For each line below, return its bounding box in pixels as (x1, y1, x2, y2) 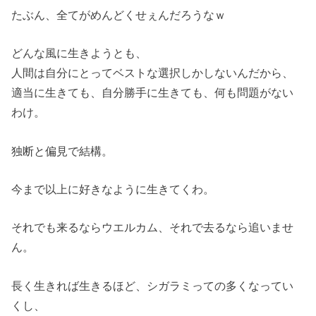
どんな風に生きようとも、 (11, 47, 147, 60)
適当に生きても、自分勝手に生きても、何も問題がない (11, 86, 294, 99)
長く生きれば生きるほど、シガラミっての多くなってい (11, 279, 294, 292)
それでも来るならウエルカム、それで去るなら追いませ (11, 221, 294, 234)
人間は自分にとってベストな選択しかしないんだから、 (11, 66, 294, 80)
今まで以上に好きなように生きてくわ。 (11, 183, 215, 196)
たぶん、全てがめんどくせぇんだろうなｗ (11, 8, 226, 22)
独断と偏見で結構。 (11, 144, 114, 157)
